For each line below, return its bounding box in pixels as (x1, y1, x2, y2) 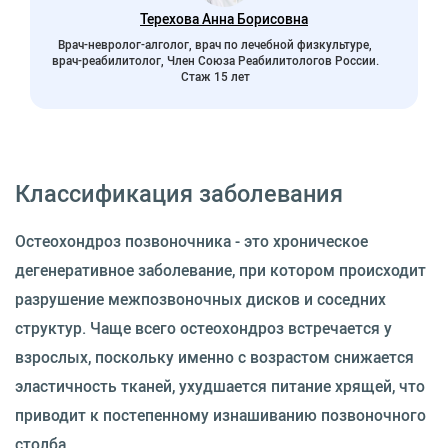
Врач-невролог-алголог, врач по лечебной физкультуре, (58, 36, 373, 52)
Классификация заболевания (15, 176, 343, 209)
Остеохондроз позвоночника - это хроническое (15, 229, 368, 252)
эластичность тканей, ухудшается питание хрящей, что (15, 374, 425, 397)
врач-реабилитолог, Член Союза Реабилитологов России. (51, 52, 379, 68)
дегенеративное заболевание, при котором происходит (15, 258, 426, 281)
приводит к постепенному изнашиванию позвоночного (15, 403, 426, 426)
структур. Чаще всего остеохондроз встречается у (15, 316, 392, 339)
